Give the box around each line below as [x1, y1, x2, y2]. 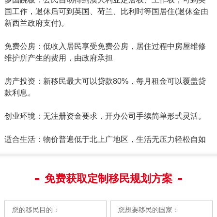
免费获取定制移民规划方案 [44, 172, 172, 185]
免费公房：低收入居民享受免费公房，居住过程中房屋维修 [4, 42, 206, 50]
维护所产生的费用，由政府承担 [4, 53, 113, 62]
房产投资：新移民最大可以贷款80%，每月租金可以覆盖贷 [4, 77, 206, 85]
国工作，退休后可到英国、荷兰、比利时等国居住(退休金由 [4, 7, 208, 15]
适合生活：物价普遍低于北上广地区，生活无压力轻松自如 [4, 135, 206, 143]
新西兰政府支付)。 [4, 18, 69, 27]
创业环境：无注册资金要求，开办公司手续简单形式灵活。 [4, 111, 206, 120]
